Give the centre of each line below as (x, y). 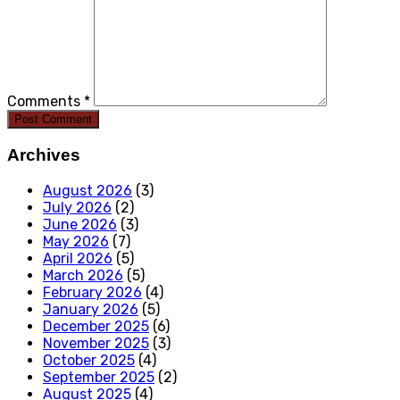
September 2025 (99, 377)
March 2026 (83, 275)
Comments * (49, 102)
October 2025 (89, 360)
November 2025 (96, 343)
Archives (44, 154)
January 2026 (91, 309)
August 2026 (87, 190)
